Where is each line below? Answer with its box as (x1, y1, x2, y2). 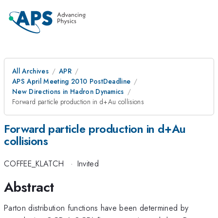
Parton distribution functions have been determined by (4, 201, 189, 214)
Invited (77, 158, 99, 170)
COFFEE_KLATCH (4, 158, 64, 170)
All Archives (12, 66, 49, 76)
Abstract (4, 177, 54, 197)
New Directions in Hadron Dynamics (12, 87, 124, 96)
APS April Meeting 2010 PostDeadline (12, 76, 131, 86)
